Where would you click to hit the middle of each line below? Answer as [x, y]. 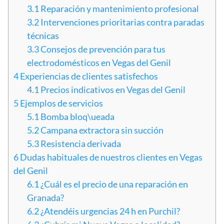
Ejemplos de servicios [61, 103]
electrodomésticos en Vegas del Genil [99, 63]
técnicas [43, 36]
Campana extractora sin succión [101, 130]
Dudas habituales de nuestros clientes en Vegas [110, 157]
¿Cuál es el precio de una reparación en [113, 184]
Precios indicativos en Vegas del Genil [112, 90]
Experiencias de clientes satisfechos [88, 76]
